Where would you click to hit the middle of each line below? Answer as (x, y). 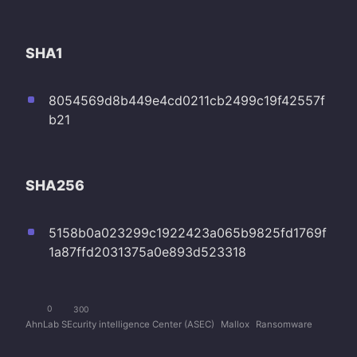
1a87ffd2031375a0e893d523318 (147, 251)
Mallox (235, 324)
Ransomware (284, 324)
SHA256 (55, 185)
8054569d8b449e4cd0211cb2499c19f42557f (186, 100)
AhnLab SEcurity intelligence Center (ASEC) (120, 324)
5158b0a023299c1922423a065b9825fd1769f (187, 232)
